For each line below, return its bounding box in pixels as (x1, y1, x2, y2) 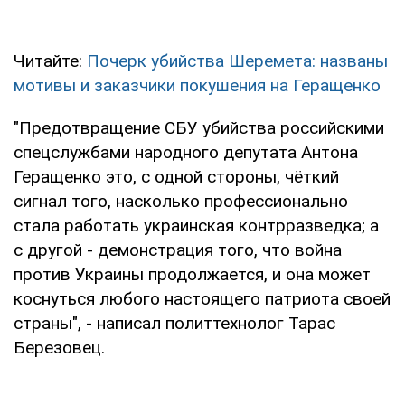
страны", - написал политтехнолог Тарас (14, 313, 335, 334)
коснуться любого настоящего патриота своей (14, 288, 391, 310)
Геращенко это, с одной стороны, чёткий (14, 166, 339, 188)
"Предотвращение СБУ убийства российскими (14, 118, 384, 139)
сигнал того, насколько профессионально (14, 191, 348, 212)
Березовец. (14, 337, 105, 359)
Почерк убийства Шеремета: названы (87, 51, 388, 72)
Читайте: (14, 51, 87, 72)
